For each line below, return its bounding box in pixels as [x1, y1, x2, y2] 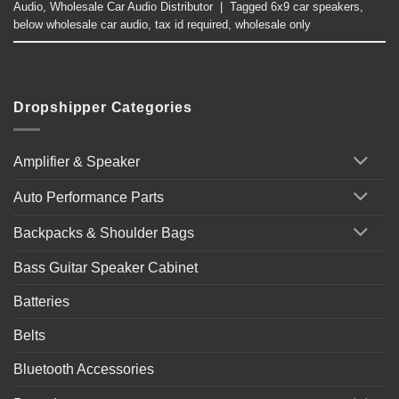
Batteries [13, 293, 69, 309]
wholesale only [235, 18, 311, 32]
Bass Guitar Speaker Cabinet [13, 259, 198, 275]
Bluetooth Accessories [13, 361, 154, 377]
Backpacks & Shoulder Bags [13, 225, 194, 241]
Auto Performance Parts [13, 190, 164, 206]
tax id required [155, 18, 228, 32]
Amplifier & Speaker [13, 154, 140, 170]
